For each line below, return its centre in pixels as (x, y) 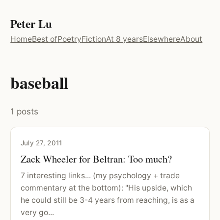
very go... (37, 212)
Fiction (94, 39)
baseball (40, 83)
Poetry (70, 39)
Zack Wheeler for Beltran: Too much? (96, 158)
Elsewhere (162, 39)
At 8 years (125, 39)
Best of (45, 39)
